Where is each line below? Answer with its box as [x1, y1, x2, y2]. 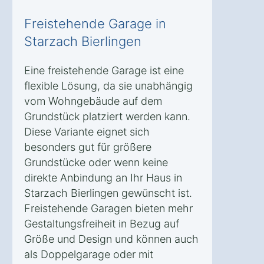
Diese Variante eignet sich [24, 125, 150, 138]
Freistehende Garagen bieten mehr [24, 202, 193, 214]
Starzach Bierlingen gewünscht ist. [24, 186, 192, 199]
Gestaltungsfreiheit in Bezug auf [24, 217, 179, 230]
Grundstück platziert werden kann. [24, 110, 190, 123]
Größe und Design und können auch [24, 232, 199, 245]
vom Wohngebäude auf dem [24, 94, 162, 107]
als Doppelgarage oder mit [24, 247, 153, 260]
